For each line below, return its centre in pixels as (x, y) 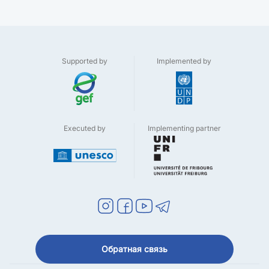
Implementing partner (184, 128)
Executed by (85, 128)
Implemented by (184, 61)
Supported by (85, 61)
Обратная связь (134, 249)
